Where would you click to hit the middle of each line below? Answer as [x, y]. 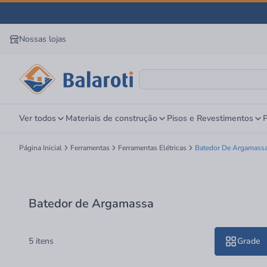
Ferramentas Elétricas [152, 148]
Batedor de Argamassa [91, 204]
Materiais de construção [111, 118]
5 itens [41, 241]
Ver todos [38, 118]
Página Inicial [41, 148]
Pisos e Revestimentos [210, 118]
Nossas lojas [43, 39]
